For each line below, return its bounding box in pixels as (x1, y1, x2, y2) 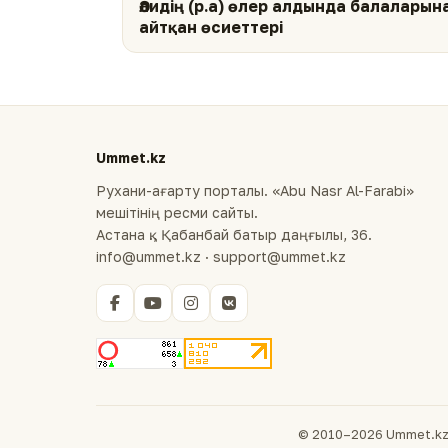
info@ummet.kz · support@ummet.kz (96, 248, 346, 266)
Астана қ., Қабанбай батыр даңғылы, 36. (96, 226, 372, 244)
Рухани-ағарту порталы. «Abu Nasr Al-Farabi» (96, 182, 414, 200)
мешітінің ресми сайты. (96, 204, 258, 222)
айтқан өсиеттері (139, 18, 283, 37)
